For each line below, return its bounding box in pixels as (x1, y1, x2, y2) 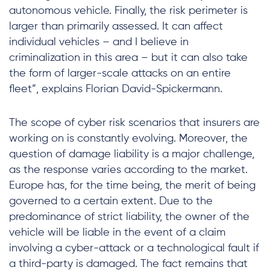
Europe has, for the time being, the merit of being (9, 180, 256, 191)
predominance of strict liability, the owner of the (9, 212, 250, 222)
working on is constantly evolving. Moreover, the (9, 133, 248, 144)
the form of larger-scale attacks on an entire (9, 68, 231, 79)
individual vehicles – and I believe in (9, 37, 189, 48)
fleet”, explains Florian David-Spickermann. (9, 84, 222, 95)
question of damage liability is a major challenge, (9, 149, 254, 160)
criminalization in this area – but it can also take (9, 52, 248, 63)
